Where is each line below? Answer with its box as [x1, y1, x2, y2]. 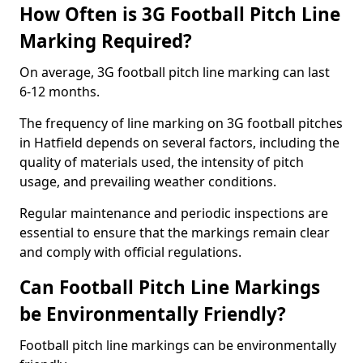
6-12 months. [19, 83, 100, 100]
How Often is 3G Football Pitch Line [19, 2, 340, 27]
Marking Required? [19, 28, 192, 53]
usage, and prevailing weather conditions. [19, 173, 276, 190]
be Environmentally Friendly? [19, 301, 286, 327]
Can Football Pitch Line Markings [19, 275, 320, 300]
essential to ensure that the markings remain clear [19, 224, 330, 241]
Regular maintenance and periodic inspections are [19, 204, 328, 222]
